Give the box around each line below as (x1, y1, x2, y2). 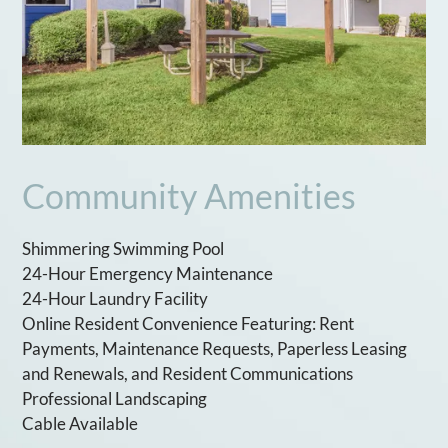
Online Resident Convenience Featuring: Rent (22, 313, 355, 335)
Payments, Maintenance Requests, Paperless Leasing (22, 338, 408, 360)
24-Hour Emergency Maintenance (22, 263, 274, 285)
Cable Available (22, 413, 139, 435)
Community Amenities (22, 175, 357, 217)
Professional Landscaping (22, 388, 208, 410)
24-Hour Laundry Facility (22, 288, 209, 310)
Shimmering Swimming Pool (22, 238, 225, 260)
